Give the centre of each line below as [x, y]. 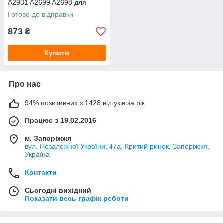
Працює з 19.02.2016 [60, 120]
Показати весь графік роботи [77, 198]
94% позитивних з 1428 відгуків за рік [85, 103]
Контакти [41, 172]
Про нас [25, 84]
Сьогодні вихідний [58, 190]
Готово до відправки [41, 14]
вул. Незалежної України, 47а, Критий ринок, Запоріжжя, [117, 146]
